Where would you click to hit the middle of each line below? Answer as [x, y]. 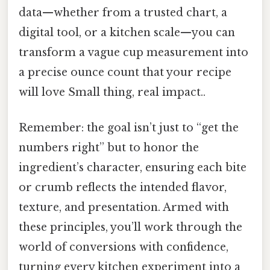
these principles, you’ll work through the [130, 228]
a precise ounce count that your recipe [125, 72]
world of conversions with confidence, [124, 247]
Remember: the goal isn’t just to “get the [129, 128]
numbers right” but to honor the [109, 148]
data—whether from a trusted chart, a [123, 12]
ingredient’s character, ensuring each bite [133, 168]
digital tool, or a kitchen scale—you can [127, 32]
